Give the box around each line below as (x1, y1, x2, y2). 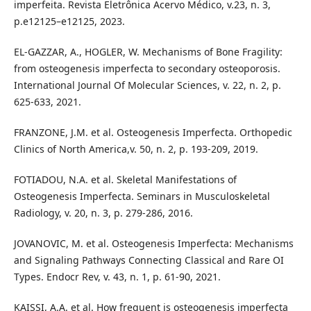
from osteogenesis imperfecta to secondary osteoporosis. (13, 61, 280, 75)
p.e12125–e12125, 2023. (13, 14, 125, 28)
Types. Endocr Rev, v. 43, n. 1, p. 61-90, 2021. (13, 269, 221, 283)
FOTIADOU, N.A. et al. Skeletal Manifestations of (13, 172, 237, 186)
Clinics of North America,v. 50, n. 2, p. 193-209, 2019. (13, 142, 258, 155)
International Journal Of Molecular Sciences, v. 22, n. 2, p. (13, 78, 281, 92)
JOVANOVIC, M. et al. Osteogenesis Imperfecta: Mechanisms (13, 236, 294, 250)
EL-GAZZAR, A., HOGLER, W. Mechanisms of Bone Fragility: (13, 44, 283, 58)
